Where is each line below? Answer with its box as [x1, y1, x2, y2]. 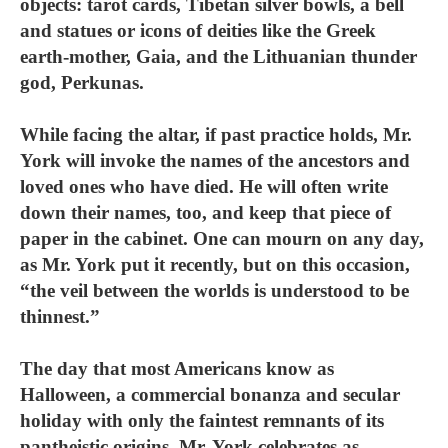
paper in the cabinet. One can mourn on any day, [20, 228, 424, 249]
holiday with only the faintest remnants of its [20, 410, 384, 431]
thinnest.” [20, 306, 100, 327]
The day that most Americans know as [20, 358, 334, 379]
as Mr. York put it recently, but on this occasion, [20, 254, 410, 275]
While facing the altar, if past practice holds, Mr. [20, 124, 412, 145]
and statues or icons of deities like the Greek [20, 20, 376, 41]
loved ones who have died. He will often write [20, 176, 388, 197]
